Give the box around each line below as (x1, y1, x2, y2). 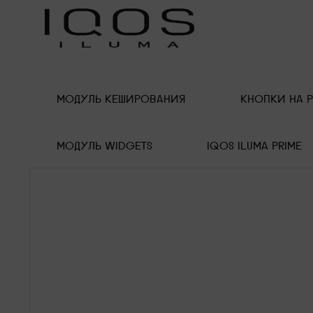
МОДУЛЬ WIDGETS (57, 138, 152, 154)
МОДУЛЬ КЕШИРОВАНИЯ (57, 91, 186, 107)
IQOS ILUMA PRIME (207, 138, 302, 154)
